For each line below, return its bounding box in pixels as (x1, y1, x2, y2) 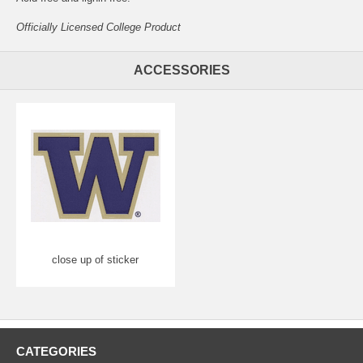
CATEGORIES (16, 344, 96, 358)
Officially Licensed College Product (16, 20, 181, 33)
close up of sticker (52, 253, 139, 266)
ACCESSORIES (133, 62, 230, 77)
